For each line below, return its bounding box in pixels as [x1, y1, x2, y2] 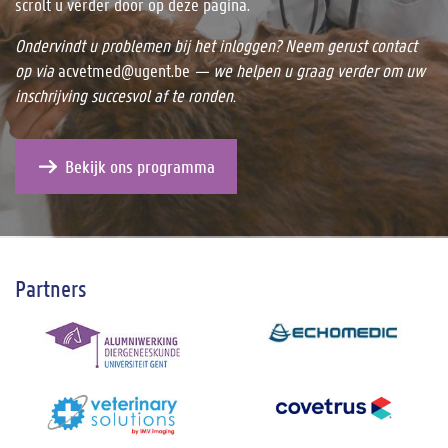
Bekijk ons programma [65, 154, 215, 178]
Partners [15, 274, 87, 303]
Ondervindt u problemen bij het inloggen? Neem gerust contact [15, 34, 417, 57]
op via [15, 59, 58, 82]
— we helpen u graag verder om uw [190, 59, 425, 82]
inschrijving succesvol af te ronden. [15, 84, 236, 107]
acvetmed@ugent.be [58, 59, 190, 82]
